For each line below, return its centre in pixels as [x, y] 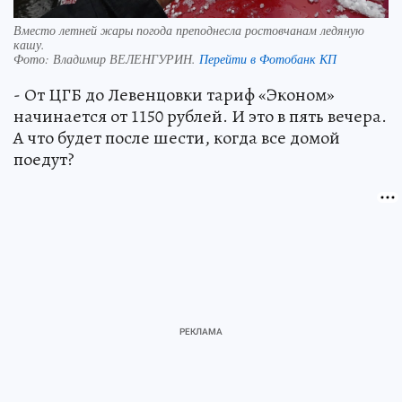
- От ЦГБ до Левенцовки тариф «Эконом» [174, 94]
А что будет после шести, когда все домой [177, 137]
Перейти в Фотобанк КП [268, 58]
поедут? [44, 159]
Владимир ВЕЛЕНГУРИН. [126, 58]
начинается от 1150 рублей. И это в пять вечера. [200, 116]
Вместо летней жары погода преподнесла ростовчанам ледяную [189, 30]
